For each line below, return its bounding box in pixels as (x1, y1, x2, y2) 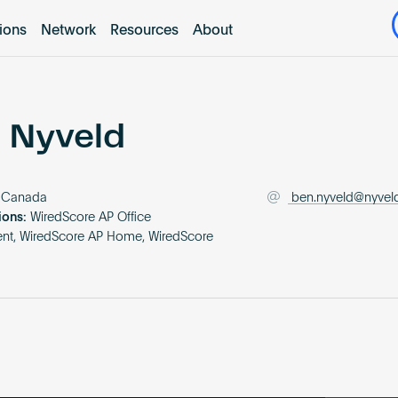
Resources (109, 23, 179, 38)
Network (40, 23, 96, 38)
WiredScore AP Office (30, 211, 152, 225)
